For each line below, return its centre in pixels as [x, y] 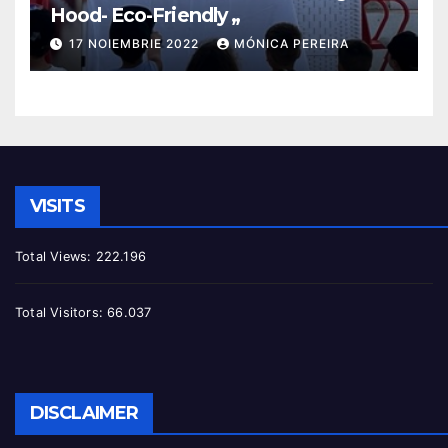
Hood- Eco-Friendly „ [145, 14]
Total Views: [55, 257]
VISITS [57, 206]
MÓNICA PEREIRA [291, 44]
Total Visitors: [61, 312]
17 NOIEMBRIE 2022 [136, 44]
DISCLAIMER [84, 412]
